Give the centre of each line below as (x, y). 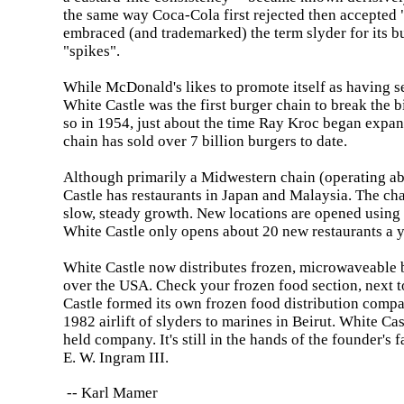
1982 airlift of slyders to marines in (178, 321)
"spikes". (92, 51)
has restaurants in (163, 195)
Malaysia (319, 195)
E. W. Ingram (106, 358)
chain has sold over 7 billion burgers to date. (206, 141)
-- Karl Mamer (111, 393)
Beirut (312, 321)
